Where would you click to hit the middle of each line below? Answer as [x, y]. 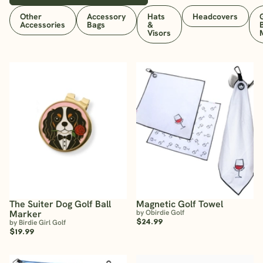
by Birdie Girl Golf [38, 223]
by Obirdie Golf [160, 213]
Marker [26, 214]
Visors [159, 33]
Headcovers [215, 16]
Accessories [43, 24]
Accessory [107, 16]
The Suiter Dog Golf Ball [60, 204]
